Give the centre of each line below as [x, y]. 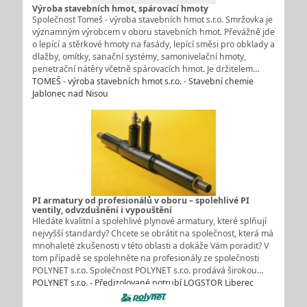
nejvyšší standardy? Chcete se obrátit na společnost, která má [152, 234]
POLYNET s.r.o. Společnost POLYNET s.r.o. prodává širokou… [148, 271]
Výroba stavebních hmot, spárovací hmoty [120, 8]
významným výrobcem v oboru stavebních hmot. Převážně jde [153, 32]
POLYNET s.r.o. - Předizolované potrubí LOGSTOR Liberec [143, 283]
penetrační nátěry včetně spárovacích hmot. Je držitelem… [146, 69]
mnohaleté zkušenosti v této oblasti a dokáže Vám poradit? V [150, 246]
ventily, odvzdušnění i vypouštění [102, 210]
